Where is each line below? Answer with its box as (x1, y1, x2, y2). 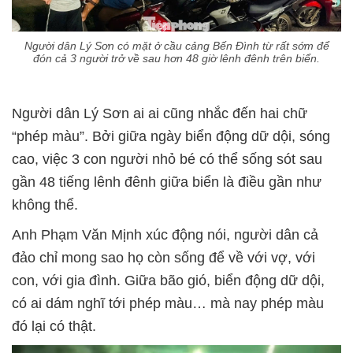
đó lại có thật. (12, 318, 96, 334)
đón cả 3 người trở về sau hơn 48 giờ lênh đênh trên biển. (33, 51, 320, 65)
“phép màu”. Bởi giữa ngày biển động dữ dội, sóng (12, 128, 330, 144)
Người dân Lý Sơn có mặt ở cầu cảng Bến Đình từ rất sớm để (24, 39, 329, 52)
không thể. (12, 196, 78, 213)
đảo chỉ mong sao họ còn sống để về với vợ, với (12, 249, 315, 266)
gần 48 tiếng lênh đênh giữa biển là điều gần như (12, 173, 321, 190)
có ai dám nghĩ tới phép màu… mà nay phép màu (12, 295, 324, 311)
